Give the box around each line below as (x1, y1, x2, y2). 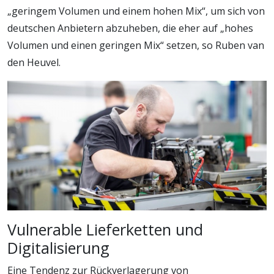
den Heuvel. (7, 55, 61, 69)
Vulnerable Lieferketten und (7, 218, 203, 240)
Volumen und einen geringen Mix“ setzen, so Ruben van (7, 38, 264, 52)
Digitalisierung (7, 237, 109, 258)
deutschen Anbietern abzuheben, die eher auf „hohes (7, 21, 253, 35)
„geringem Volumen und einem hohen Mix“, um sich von (7, 4, 265, 18)
